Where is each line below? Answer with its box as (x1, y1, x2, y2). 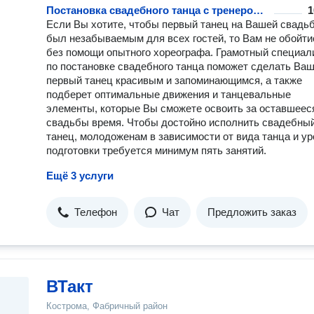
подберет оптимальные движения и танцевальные (46, 88, 291, 100)
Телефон (74, 206, 117, 218)
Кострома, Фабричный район (46, 301, 168, 311)
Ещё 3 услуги (46, 170, 114, 182)
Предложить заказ (207, 206, 296, 218)
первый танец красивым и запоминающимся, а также (46, 74, 302, 86)
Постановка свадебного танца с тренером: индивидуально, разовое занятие (253, 4, 264, 16)
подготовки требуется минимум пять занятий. (46, 144, 266, 156)
